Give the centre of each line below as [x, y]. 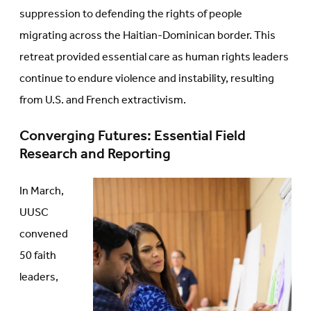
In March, [42, 191]
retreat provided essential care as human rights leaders [154, 57]
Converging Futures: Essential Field [133, 136]
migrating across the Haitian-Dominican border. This [148, 35]
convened [44, 234]
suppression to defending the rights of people [131, 14]
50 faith [38, 255]
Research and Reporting [95, 154]
